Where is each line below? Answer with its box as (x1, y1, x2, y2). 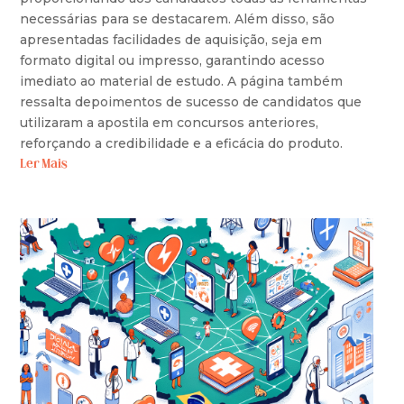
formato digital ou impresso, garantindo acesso (20, 51, 326, 69)
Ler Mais (20, 157, 69, 171)
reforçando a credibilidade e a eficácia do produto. (20, 134, 344, 151)
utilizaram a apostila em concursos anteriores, (20, 114, 319, 131)
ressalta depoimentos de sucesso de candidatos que (20, 93, 363, 110)
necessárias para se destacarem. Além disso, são (20, 10, 335, 27)
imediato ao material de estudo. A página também (20, 72, 344, 89)
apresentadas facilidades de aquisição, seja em (20, 31, 323, 48)
